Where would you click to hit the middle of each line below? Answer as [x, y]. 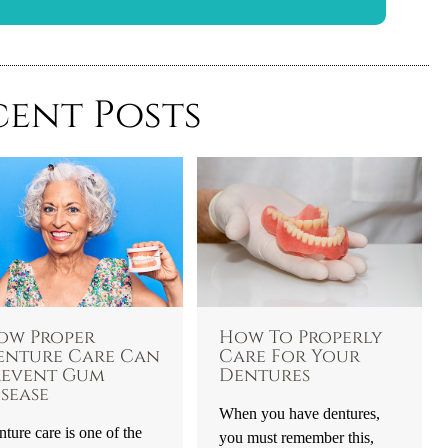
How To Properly [301, 338]
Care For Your [290, 357]
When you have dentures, [300, 414]
